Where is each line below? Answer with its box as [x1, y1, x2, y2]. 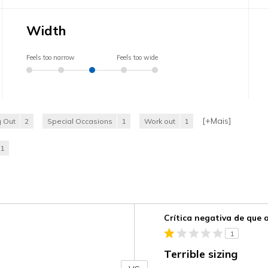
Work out [144, 116, 175, 126]
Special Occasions [47, 116, 112, 126]
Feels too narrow [26, 53, 75, 62]
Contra [134, 204, 161, 215]
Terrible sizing [164, 246, 238, 261]
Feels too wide [117, 53, 159, 62]
